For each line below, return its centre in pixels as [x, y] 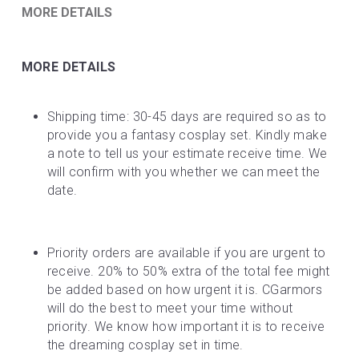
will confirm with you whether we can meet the [184, 172]
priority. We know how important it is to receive [186, 327]
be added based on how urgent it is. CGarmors [185, 290]
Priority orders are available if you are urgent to [186, 253]
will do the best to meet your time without [170, 308]
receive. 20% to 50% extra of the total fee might [188, 271]
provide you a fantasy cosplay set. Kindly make [187, 135]
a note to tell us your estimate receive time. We [187, 153]
